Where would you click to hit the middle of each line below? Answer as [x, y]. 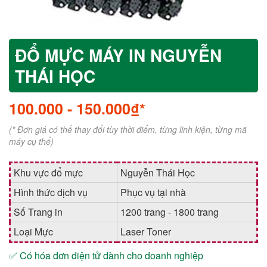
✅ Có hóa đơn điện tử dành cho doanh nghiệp [106, 255]
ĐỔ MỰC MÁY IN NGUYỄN [118, 55]
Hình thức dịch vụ [51, 192]
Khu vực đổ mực [48, 173]
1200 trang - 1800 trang [170, 212]
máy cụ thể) [31, 141]
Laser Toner [146, 232]
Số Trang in [38, 212]
